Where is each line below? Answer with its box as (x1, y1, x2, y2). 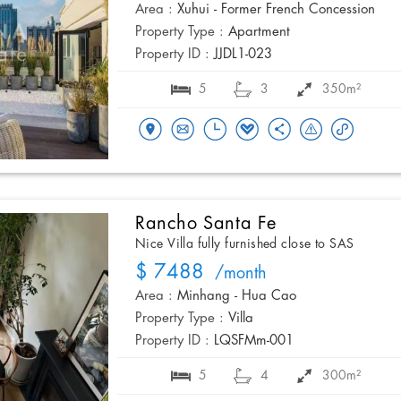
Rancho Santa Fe (135, 214, 277, 235)
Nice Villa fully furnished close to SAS (135, 237, 354, 252)
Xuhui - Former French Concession (177, 3, 375, 18)
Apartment (228, 25, 290, 40)
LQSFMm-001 (214, 334, 294, 349)
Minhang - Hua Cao (177, 289, 296, 304)
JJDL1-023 (214, 47, 272, 63)
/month (204, 265, 267, 284)
